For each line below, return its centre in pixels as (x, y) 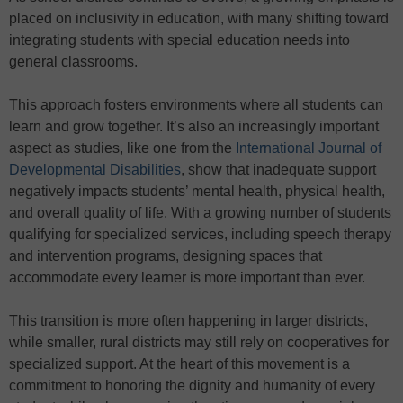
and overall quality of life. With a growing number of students (200, 212)
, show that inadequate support (278, 169)
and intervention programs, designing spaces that (166, 255)
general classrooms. (73, 61)
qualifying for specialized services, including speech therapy (200, 234)
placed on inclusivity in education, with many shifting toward (199, 18)
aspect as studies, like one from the (122, 148)
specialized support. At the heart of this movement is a (179, 363)
